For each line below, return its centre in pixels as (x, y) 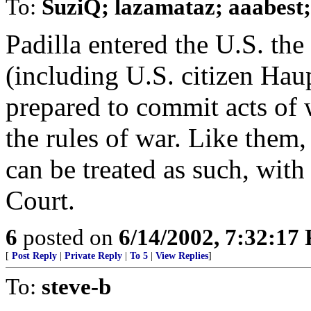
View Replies (182, 256)
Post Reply (34, 256)
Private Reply (93, 256)
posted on (68, 237)
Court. (40, 200)
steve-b (76, 286)
